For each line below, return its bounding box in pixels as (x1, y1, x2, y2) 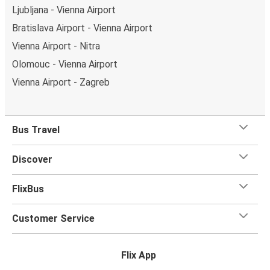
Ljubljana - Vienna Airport (12, 4, 116, 16)
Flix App (121, 249, 156, 261)
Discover (12, 153, 52, 165)
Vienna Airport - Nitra (12, 40, 100, 52)
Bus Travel (12, 124, 60, 136)
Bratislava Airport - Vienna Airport (12, 22, 152, 34)
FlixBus (12, 183, 44, 195)
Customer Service (12, 212, 95, 224)
